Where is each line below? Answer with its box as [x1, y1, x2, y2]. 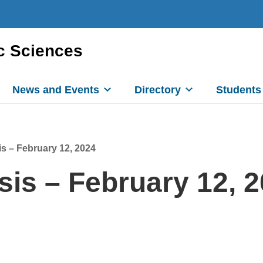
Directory [134, 84, 181, 96]
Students [216, 84, 261, 96]
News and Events [12, 84, 99, 96]
